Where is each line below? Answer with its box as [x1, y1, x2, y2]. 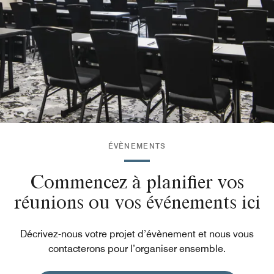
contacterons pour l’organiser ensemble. [48, 243, 226, 254]
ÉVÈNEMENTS [108, 141, 166, 150]
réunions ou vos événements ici [13, 190, 261, 213]
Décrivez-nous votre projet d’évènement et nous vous [20, 228, 254, 240]
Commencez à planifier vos [30, 170, 244, 193]
